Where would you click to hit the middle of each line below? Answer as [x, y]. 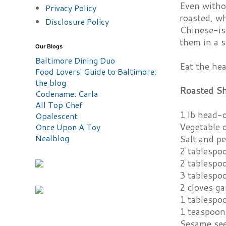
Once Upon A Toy [68, 127]
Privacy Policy [71, 8]
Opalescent [56, 116]
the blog [51, 82]
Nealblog [52, 138]
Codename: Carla [67, 94]
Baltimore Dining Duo [75, 60]
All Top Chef [59, 105]
